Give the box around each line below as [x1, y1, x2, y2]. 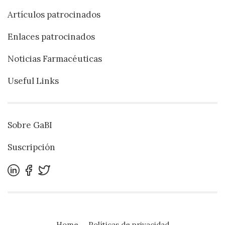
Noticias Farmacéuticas [8, 53, 102, 65]
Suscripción [8, 142, 55, 153]
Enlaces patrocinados [8, 31, 95, 43]
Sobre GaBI [8, 120, 52, 131]
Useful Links [8, 75, 59, 87]
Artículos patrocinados [8, 9, 100, 21]
